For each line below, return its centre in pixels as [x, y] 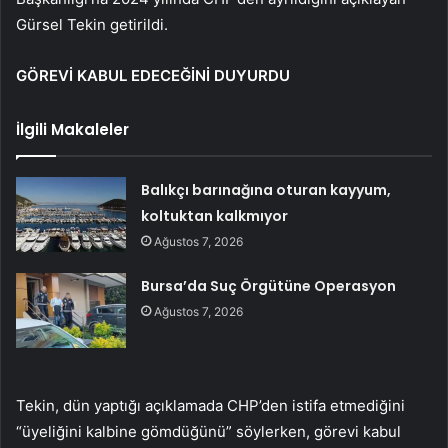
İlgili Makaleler [72, 130]
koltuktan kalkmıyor [215, 216]
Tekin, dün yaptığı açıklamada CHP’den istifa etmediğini [210, 406]
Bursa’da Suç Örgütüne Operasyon [269, 286]
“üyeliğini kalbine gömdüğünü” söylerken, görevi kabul [208, 432]
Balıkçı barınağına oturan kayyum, [266, 190]
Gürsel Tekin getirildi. [92, 25]
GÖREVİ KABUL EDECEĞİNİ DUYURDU [153, 76]
